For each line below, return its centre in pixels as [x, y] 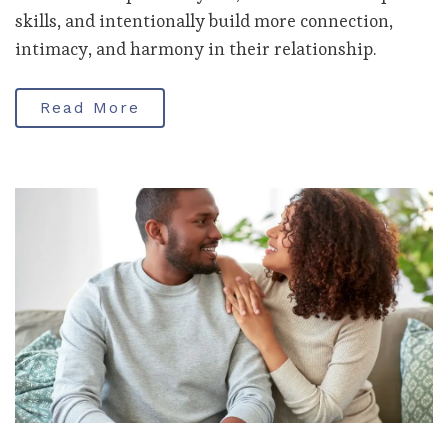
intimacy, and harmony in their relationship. [195, 48]
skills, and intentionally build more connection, [204, 20]
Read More [90, 107]
